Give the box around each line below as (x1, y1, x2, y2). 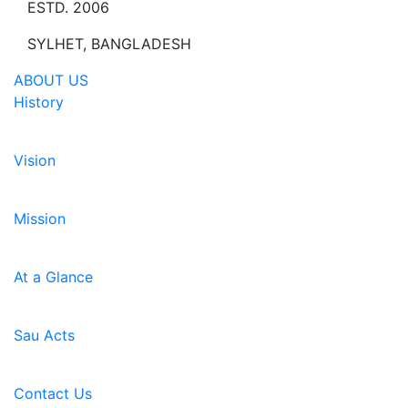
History (14, 93, 64, 111)
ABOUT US (14, 71, 88, 89)
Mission (14, 209, 66, 228)
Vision (14, 151, 56, 169)
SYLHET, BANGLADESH (27, 35, 191, 53)
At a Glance (14, 268, 93, 286)
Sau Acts (14, 326, 75, 344)
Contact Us (14, 384, 92, 403)
